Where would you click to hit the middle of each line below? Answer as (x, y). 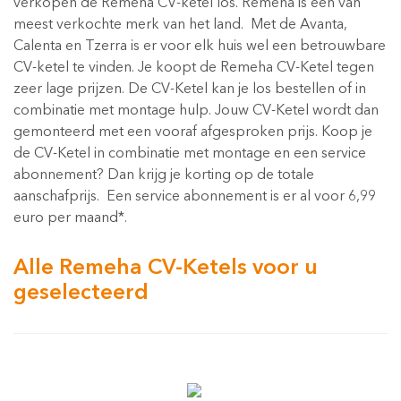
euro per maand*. (70, 218)
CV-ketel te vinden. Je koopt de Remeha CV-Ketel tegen (194, 68)
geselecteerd (81, 294)
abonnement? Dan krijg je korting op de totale (164, 175)
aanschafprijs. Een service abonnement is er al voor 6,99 (195, 197)
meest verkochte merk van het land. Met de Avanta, (180, 25)
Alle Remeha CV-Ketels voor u (166, 269)
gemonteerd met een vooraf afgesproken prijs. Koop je (193, 132)
